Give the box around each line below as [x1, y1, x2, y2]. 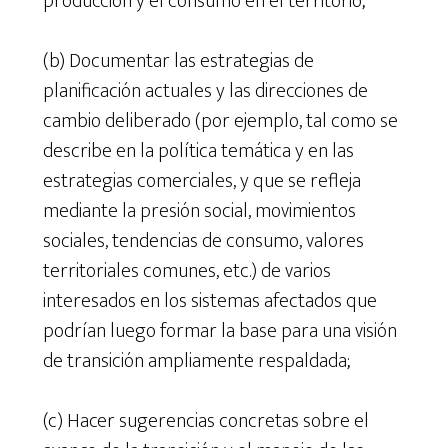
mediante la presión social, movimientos [42, 193, 356, 228]
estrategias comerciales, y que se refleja [42, 163, 361, 198]
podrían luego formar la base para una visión [42, 313, 397, 348]
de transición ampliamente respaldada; [42, 343, 351, 378]
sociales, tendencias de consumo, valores [42, 223, 364, 258]
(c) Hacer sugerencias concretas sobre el [42, 403, 369, 438]
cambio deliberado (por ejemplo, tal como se [42, 103, 398, 138]
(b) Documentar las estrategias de [42, 43, 314, 78]
